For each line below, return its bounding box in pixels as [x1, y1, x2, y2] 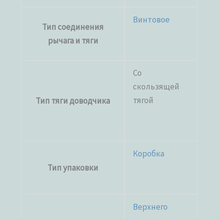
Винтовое [133, 14, 170, 25]
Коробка [133, 148, 165, 159]
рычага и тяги [47, 35, 98, 46]
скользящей [133, 81, 180, 92]
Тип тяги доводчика [36, 95, 110, 106]
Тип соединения [42, 21, 104, 32]
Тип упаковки [47, 162, 99, 173]
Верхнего [133, 201, 168, 212]
